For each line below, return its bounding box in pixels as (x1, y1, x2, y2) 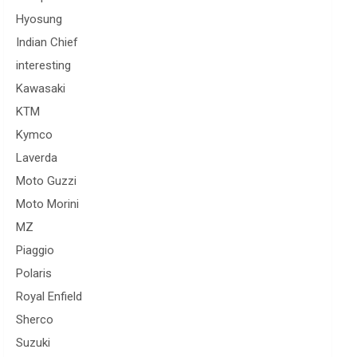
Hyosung (16, 12, 63, 26)
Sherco (16, 312, 54, 327)
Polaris (16, 266, 53, 280)
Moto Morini (16, 197, 80, 211)
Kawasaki (16, 81, 66, 96)
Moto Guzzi (16, 174, 77, 188)
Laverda (16, 151, 58, 165)
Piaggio (16, 243, 55, 257)
